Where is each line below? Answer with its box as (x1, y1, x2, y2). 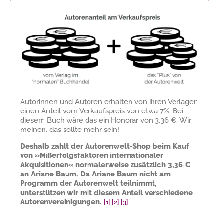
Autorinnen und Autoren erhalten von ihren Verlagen (20, 97, 198, 106)
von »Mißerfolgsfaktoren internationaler (20, 151, 163, 160)
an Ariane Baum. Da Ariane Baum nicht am (20, 169, 171, 178)
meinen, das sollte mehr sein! (20, 125, 119, 134)
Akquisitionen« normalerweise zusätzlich (20, 160, 168, 169)
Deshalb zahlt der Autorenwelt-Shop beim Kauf (20, 141, 189, 151)
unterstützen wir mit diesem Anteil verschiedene (20, 188, 193, 197)
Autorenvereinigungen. (20, 197, 102, 206)
